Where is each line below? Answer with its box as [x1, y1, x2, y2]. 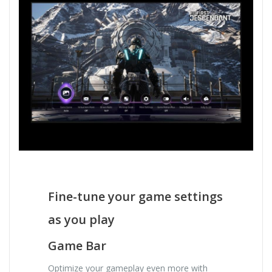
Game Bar [48, 237, 107, 254]
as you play [48, 211, 115, 228]
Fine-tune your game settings [48, 188, 223, 205]
